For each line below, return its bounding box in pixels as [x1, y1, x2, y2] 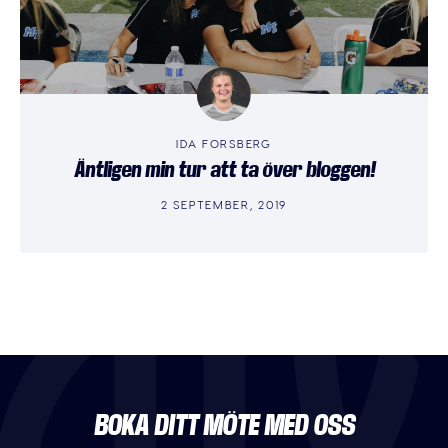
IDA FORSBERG [176, 135, 272, 150]
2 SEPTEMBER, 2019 [161, 197, 287, 212]
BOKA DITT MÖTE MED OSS [93, 409, 355, 443]
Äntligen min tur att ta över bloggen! [73, 157, 375, 182]
